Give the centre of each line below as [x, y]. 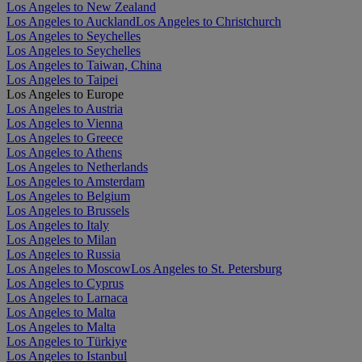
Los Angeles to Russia [63, 254]
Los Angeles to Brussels [68, 210]
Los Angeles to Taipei [62, 79]
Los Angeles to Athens [64, 152]
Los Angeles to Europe [65, 94]
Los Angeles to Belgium [68, 196]
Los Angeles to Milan [61, 239]
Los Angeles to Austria [65, 108]
